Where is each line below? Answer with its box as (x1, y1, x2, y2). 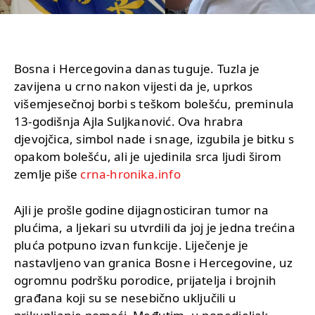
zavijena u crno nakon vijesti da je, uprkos (14, 77, 253, 94)
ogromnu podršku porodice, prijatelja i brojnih (14, 271, 277, 288)
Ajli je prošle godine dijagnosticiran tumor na (14, 201, 269, 218)
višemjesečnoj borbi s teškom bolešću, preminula (14, 95, 295, 112)
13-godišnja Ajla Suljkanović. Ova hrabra (14, 112, 244, 129)
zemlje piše (14, 165, 81, 182)
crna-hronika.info (80, 165, 181, 182)
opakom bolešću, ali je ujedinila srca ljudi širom (14, 148, 281, 165)
